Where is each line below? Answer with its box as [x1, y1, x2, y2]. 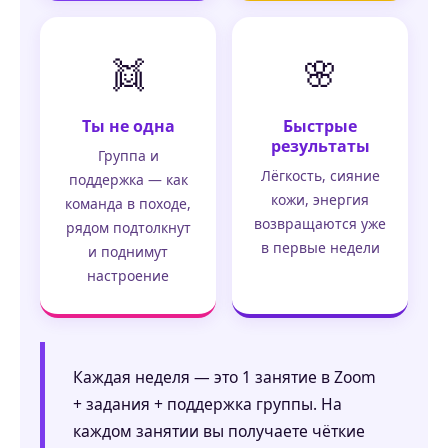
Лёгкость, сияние [260, 166, 380, 186]
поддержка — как [68, 170, 188, 190]
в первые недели [260, 238, 380, 258]
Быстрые [283, 115, 357, 138]
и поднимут [88, 242, 168, 262]
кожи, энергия [271, 190, 369, 210]
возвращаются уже [254, 214, 386, 234]
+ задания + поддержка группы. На [73, 393, 342, 416]
